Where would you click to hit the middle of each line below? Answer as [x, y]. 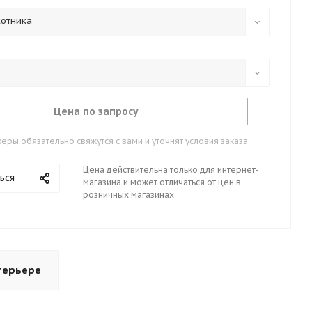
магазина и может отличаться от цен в [162, 182]
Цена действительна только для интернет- [171, 170]
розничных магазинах [128, 195]
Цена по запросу [96, 111]
